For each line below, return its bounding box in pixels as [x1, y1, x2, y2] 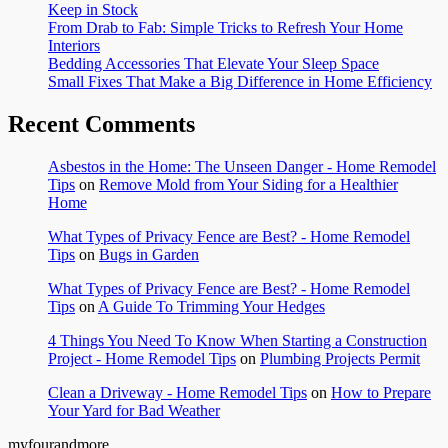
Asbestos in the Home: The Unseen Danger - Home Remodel [48, 157, 436, 175]
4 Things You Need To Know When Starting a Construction [48, 331, 427, 349]
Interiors [48, 37, 100, 55]
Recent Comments [8, 111, 195, 138]
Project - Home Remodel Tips [48, 349, 236, 367]
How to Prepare [331, 383, 431, 401]
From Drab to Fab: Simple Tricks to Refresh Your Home [48, 19, 403, 37]
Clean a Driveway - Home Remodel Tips [48, 383, 307, 401]
